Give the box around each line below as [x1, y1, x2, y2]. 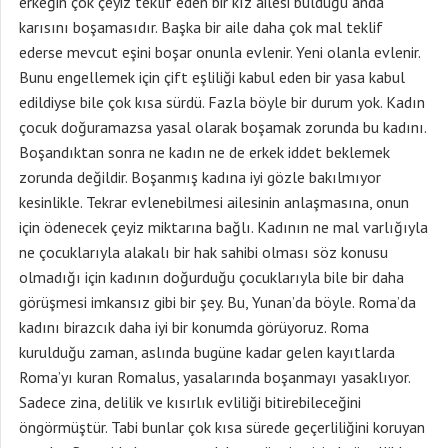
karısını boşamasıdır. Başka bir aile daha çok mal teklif [19, 17, 383, 37]
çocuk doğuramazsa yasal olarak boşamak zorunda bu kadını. [19, 117, 426, 137]
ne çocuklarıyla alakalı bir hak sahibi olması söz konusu [19, 242, 388, 262]
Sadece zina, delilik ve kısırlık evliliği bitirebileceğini [19, 392, 361, 412]
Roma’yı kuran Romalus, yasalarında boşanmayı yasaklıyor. [19, 367, 410, 387]
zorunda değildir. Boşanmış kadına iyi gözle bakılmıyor [19, 167, 381, 187]
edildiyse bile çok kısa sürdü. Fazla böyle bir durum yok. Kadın [19, 92, 425, 112]
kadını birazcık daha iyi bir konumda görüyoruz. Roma [19, 317, 369, 337]
